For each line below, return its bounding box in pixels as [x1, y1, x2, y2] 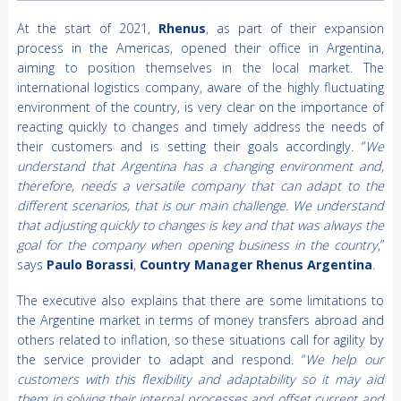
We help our [304, 351, 385, 369]
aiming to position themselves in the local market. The [16, 59, 385, 77]
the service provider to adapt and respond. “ [16, 351, 305, 369]
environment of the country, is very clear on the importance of [16, 98, 385, 116]
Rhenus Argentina [255, 256, 372, 274]
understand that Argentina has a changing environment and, [16, 158, 385, 175]
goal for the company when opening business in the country [16, 236, 379, 254]
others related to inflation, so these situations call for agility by [16, 331, 385, 349]
